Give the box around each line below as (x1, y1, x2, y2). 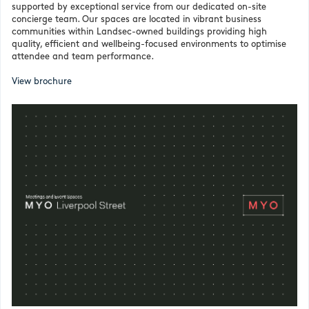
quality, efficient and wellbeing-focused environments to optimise (12, 40, 286, 49)
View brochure (12, 77, 72, 86)
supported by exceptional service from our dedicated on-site (12, 3, 266, 12)
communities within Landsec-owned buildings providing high (12, 28, 267, 37)
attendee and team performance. (12, 52, 154, 61)
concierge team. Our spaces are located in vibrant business (12, 15, 261, 24)
